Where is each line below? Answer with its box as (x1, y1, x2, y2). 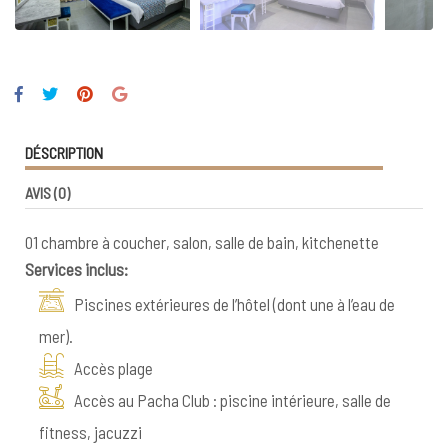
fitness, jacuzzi (39, 421, 142, 442)
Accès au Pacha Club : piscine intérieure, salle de (74, 389, 391, 410)
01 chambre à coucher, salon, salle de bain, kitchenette (25, 231, 379, 252)
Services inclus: (25, 258, 128, 279)
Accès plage (74, 357, 153, 378)
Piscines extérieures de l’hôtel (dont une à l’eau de (74, 293, 395, 314)
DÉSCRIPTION (25, 142, 103, 162)
